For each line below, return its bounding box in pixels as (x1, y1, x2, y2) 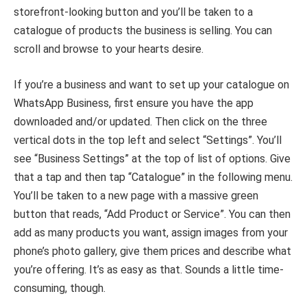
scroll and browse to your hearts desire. (14, 42, 204, 56)
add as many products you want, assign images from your (14, 225, 288, 239)
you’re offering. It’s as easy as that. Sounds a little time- (14, 262, 284, 276)
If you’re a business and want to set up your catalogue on (14, 77, 289, 91)
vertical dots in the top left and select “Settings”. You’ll (14, 133, 282, 147)
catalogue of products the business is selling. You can (14, 24, 272, 38)
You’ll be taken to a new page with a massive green (14, 188, 258, 202)
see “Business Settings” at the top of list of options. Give (14, 151, 291, 165)
